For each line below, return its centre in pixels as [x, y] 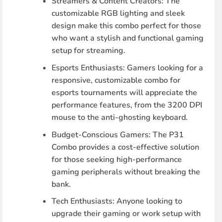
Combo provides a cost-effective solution [126, 147]
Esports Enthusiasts [87, 68]
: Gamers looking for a [163, 68]
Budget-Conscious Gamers [100, 135]
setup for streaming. [89, 51]
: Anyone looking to [148, 201]
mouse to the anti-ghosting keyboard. [120, 117]
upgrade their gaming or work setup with [126, 214]
